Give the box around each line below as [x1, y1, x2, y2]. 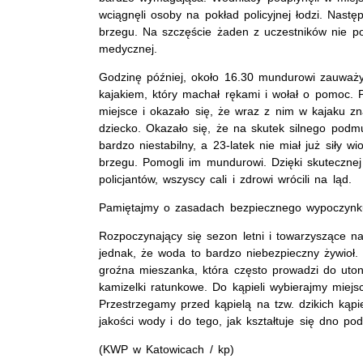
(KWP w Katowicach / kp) [99, 342, 234, 356]
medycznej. [99, 41, 157, 55]
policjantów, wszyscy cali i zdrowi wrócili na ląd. [99, 172, 352, 186]
